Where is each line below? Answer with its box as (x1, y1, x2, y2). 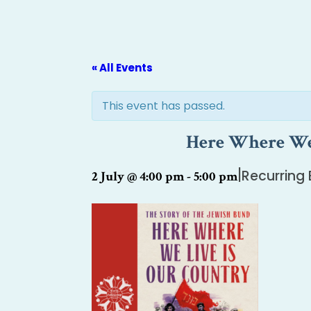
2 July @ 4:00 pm (92, 168, 184, 185)
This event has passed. (102, 98, 225, 114)
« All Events (92, 60, 153, 75)
